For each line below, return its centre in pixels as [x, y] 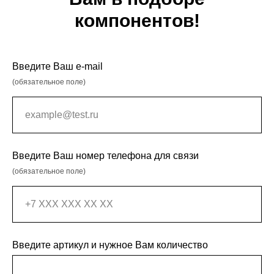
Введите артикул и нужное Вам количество [110, 245]
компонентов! [137, 20]
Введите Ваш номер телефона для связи [106, 155]
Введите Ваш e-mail [57, 66]
